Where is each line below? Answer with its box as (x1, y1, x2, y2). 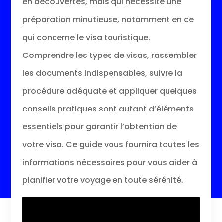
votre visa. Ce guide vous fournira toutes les (22, 138, 199, 150)
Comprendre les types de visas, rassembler (22, 49, 197, 61)
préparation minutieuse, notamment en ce (22, 13, 194, 25)
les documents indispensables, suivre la (22, 67, 182, 79)
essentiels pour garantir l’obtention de (22, 120, 177, 132)
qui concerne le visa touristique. (22, 31, 150, 43)
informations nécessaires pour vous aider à (22, 156, 197, 168)
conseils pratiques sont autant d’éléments (22, 103, 194, 114)
